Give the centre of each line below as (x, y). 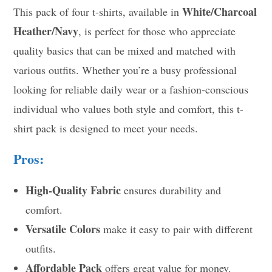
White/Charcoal (220, 11)
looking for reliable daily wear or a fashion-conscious (131, 89)
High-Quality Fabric (73, 190)
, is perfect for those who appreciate (157, 31)
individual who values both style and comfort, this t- (129, 108)
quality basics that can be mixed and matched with (125, 50)
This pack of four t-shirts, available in (98, 11)
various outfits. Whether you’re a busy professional (125, 70)
